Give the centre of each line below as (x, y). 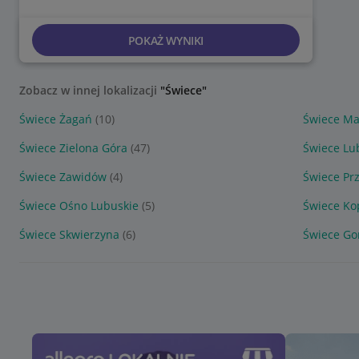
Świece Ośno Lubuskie (79, 206)
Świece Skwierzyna (69, 234)
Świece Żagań (56, 119)
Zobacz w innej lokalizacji (90, 90)
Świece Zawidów (63, 177)
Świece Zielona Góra (73, 148)
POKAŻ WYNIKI (165, 40)
